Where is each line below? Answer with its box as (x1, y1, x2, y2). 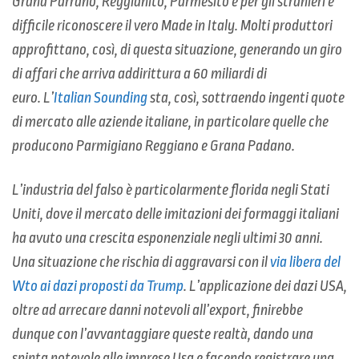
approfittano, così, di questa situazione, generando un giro (12, 42, 342, 58)
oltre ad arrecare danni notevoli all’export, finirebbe (12, 302, 303, 319)
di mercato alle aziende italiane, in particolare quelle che (12, 114, 329, 131)
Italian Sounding (54, 90, 147, 107)
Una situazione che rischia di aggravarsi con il (12, 254, 270, 271)
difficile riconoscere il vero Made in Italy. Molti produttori (12, 18, 333, 34)
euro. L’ (12, 90, 54, 107)
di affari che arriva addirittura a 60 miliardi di (12, 66, 267, 83)
